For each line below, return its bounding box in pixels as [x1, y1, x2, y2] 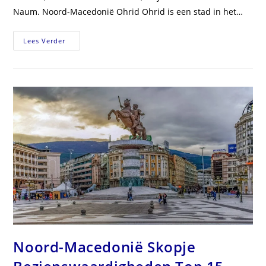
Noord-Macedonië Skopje [13, 237, 196, 257]
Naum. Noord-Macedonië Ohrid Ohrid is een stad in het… [13, 6, 243, 18]
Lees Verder [23, 36, 66, 46]
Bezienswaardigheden [65, 60, 165, 72]
